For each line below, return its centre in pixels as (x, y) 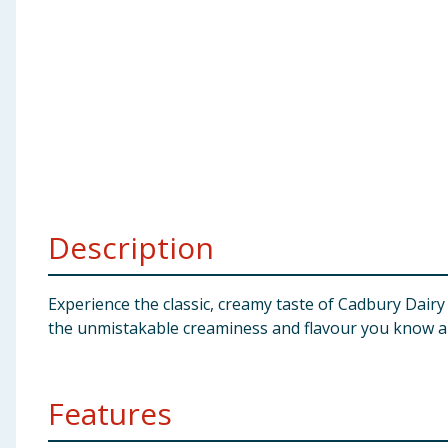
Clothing (43, 74)
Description (131, 247)
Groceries (46, 123)
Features (110, 413)
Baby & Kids (54, 25)
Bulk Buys (46, 172)
